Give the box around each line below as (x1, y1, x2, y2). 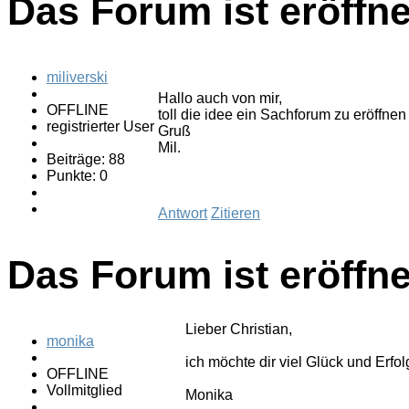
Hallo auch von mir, (158, 90, 282, 107)
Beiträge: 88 (47, 152, 125, 168)
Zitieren (211, 205, 260, 222)
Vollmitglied (47, 382, 122, 398)
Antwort (158, 205, 207, 222)
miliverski (47, 69, 108, 86)
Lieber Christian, (185, 320, 292, 337)
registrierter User (47, 119, 154, 135)
